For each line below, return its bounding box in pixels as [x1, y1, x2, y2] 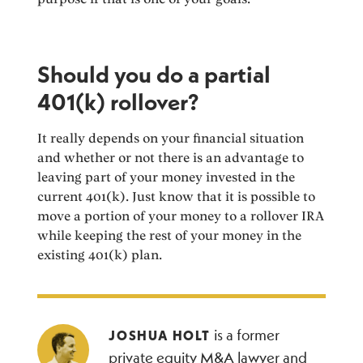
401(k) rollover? [37, 86, 200, 117]
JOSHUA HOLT [109, 326, 211, 344]
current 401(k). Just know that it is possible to [37, 188, 316, 204]
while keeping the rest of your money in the [37, 227, 302, 243]
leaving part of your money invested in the [37, 169, 296, 185]
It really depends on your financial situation [37, 130, 305, 146]
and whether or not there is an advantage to [37, 149, 305, 165]
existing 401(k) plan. [37, 246, 163, 263]
